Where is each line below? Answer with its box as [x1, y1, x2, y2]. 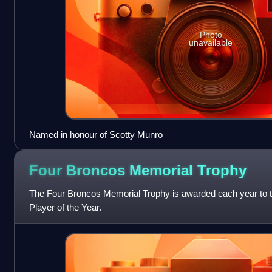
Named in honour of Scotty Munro [29, 129, 163, 140]
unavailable [189, 37, 233, 47]
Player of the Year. [29, 202, 101, 212]
